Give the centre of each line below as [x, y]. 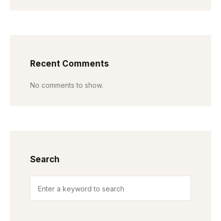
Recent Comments [70, 64]
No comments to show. [67, 85]
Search [45, 160]
